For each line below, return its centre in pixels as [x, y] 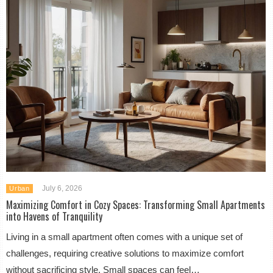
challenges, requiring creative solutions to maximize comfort [125, 253]
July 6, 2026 [62, 188]
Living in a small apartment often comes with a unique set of [125, 236]
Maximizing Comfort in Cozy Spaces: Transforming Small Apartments [136, 204]
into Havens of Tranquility [55, 216]
